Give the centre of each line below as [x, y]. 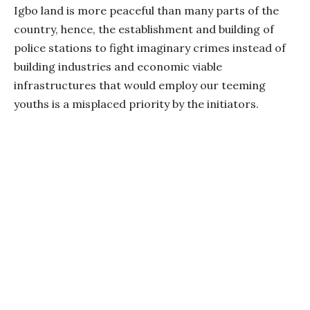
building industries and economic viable [118, 66]
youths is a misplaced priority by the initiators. [136, 103]
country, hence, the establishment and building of [144, 29]
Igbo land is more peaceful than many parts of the [146, 10]
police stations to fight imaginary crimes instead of [150, 47]
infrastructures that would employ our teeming [140, 85]
